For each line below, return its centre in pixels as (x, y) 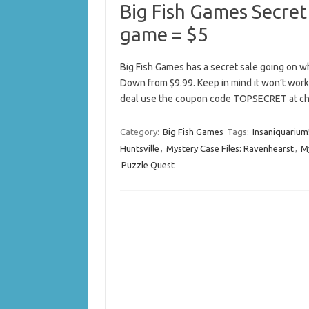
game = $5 (164, 34)
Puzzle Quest (148, 165)
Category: (140, 132)
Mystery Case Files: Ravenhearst (230, 148)
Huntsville (139, 148)
